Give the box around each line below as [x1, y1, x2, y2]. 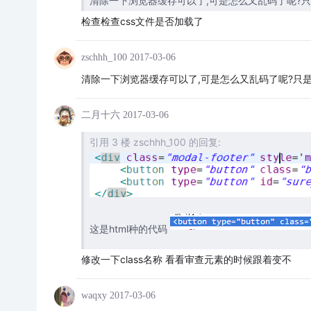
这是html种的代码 [89, 223, 170, 235]
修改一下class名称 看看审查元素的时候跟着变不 [81, 253, 292, 265]
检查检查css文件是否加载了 [81, 15, 203, 27]
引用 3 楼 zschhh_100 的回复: [89, 135, 221, 148]
